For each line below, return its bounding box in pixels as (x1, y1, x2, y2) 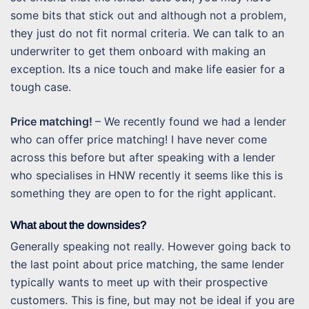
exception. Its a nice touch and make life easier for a (10, 61, 285, 76)
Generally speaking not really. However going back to (10, 239, 291, 253)
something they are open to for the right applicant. (10, 186, 276, 200)
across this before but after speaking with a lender (10, 150, 275, 164)
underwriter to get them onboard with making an (10, 43, 266, 58)
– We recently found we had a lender (95, 114, 286, 128)
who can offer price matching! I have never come (10, 132, 267, 146)
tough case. (10, 79, 71, 94)
